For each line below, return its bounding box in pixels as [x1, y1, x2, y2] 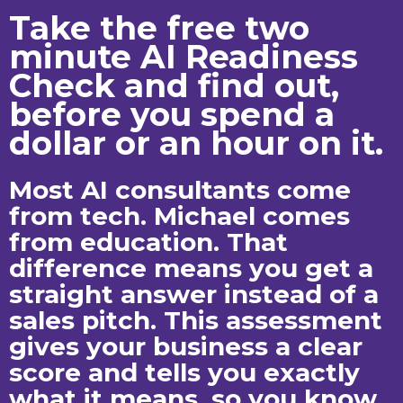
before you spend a [9, 94, 335, 135]
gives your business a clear [9, 331, 363, 363]
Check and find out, [9, 66, 339, 106]
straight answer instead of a [9, 279, 379, 310]
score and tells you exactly [9, 357, 360, 389]
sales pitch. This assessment [9, 305, 382, 336]
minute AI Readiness [9, 37, 358, 77]
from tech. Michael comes [9, 201, 350, 232]
